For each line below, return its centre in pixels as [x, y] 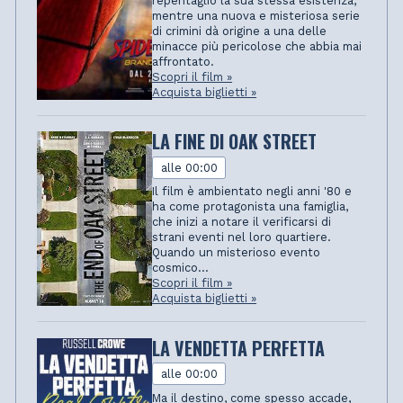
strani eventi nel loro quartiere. [242, 237]
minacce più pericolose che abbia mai [257, 47]
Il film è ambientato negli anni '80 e [252, 192]
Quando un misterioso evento [237, 253]
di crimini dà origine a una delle [240, 31]
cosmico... [181, 268]
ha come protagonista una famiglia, [251, 207]
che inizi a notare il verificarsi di [242, 222]
